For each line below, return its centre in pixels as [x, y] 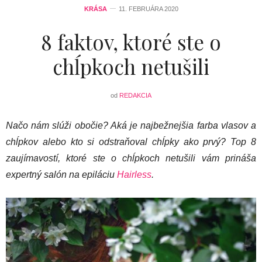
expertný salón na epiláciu [61, 174]
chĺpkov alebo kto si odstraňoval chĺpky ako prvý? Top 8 [131, 142]
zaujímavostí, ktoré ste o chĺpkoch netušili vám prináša [131, 158]
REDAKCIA [135, 95]
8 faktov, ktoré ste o [131, 42]
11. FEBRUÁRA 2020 [148, 8]
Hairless [134, 174]
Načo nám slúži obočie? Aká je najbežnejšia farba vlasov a [131, 125]
